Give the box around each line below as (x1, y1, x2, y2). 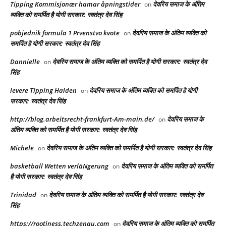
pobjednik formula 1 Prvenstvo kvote (10, 28, 120, 37)
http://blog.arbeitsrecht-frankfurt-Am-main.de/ (10, 114, 154, 124)
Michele (10, 143, 34, 152)
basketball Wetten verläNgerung (10, 161, 108, 171)
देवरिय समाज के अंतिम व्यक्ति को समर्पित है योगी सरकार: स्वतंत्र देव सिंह (46, 143, 211, 152)
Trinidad (10, 190, 36, 199)
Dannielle (10, 56, 40, 66)
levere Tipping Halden (10, 85, 77, 95)
